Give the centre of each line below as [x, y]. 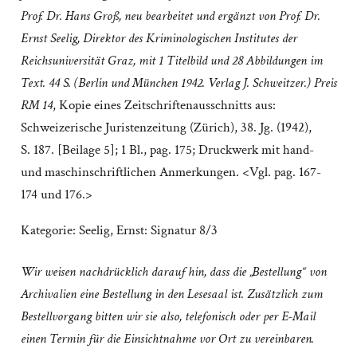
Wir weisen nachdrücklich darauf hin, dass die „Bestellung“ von [173, 272]
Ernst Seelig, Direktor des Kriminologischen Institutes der [159, 39]
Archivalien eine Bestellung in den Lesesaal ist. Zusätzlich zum [171, 294]
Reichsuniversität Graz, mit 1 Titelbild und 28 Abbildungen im [171, 61]
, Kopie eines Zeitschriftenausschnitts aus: [164, 106]
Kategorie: [49, 231]
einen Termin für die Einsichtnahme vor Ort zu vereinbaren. [167, 339]
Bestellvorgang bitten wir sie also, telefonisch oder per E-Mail [168, 317]
